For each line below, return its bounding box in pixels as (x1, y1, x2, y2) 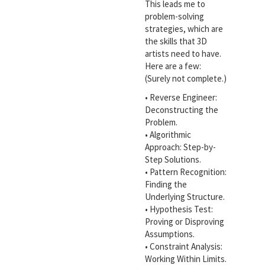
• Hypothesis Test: (144, 203, 213, 215)
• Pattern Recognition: (144, 166, 227, 177)
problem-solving (144, 11, 204, 22)
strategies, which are (144, 23, 223, 35)
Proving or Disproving (144, 215, 224, 227)
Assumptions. (144, 228, 195, 240)
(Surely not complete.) (144, 73, 227, 85)
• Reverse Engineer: (144, 91, 217, 103)
